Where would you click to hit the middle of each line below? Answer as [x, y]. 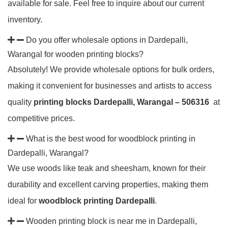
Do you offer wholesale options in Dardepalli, [107, 40]
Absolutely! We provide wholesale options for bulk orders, [111, 69]
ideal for [23, 201]
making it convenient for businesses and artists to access [110, 86]
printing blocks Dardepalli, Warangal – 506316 [122, 102]
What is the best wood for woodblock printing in [111, 139]
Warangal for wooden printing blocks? [76, 54]
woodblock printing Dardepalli [97, 201]
